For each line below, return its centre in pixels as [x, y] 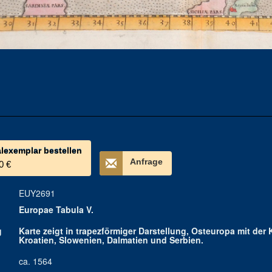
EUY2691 [37, 193]
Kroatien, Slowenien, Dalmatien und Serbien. [111, 240]
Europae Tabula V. [56, 209]
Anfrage [146, 161]
